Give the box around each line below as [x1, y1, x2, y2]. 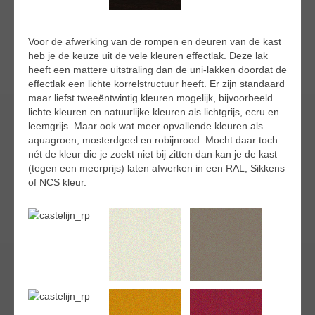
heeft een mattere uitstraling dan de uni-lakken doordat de [28, 64, 287, 76]
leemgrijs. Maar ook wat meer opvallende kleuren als [28, 120, 263, 132]
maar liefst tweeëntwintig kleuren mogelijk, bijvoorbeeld [28, 92, 273, 104]
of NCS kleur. [28, 176, 86, 188]
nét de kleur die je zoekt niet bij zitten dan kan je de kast [28, 148, 277, 160]
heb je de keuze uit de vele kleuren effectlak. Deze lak [28, 50, 268, 62]
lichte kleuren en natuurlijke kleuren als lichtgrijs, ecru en [28, 106, 279, 118]
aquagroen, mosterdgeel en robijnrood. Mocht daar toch [28, 134, 278, 146]
